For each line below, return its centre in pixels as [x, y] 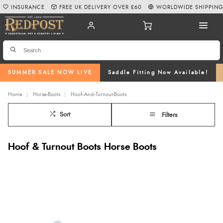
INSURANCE [28, 7]
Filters [169, 115]
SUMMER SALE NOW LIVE [50, 73]
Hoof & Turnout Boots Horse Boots [82, 147]
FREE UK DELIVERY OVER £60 [101, 7]
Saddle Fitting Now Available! [158, 73]
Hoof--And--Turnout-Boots [99, 94]
